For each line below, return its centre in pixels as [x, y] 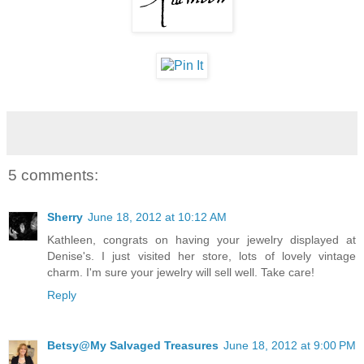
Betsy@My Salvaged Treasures [133, 345]
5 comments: [53, 175]
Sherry [65, 217]
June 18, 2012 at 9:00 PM [290, 345]
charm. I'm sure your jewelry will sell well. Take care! [181, 272]
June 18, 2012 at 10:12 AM [157, 217]
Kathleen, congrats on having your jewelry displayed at [201, 239]
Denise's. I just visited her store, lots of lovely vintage [201, 256]
